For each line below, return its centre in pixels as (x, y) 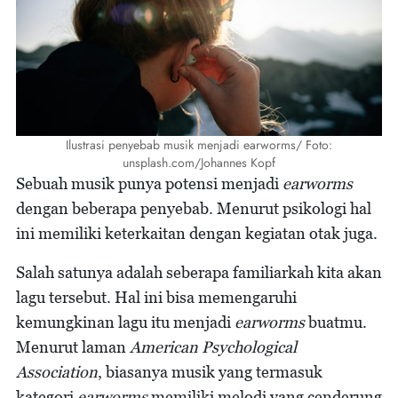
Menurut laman (73, 346)
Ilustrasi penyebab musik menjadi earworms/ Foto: (199, 144)
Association (57, 371)
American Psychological (213, 346)
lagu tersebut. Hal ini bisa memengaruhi (156, 297)
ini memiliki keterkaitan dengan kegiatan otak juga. (197, 233)
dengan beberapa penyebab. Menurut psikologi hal (194, 208)
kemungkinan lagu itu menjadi (125, 322)
